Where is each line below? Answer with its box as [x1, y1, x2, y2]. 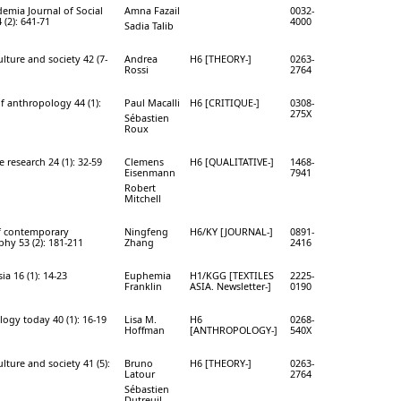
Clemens [124, 154, 164, 168]
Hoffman [124, 322, 165, 337]
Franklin [124, 278, 162, 293]
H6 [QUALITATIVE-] [190, 154, 274, 168]
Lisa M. [124, 311, 157, 326]
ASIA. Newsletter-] [190, 278, 271, 293]
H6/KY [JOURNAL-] [190, 224, 273, 238]
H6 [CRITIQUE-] [190, 95, 260, 109]
